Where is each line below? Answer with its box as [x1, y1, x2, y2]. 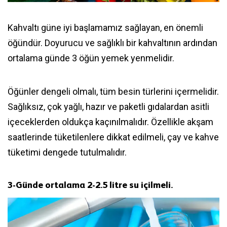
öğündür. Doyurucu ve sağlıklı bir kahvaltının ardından [8, 37, 217, 48]
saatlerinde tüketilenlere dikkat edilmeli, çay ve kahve [8, 131, 219, 142]
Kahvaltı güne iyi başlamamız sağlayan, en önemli [8, 22, 203, 33]
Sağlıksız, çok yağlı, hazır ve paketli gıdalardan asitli [8, 101, 209, 112]
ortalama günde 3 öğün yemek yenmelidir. [8, 52, 176, 63]
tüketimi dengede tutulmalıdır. [8, 146, 127, 158]
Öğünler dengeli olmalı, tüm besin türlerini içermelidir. [8, 86, 219, 97]
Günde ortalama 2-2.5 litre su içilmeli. [16, 179, 173, 190]
